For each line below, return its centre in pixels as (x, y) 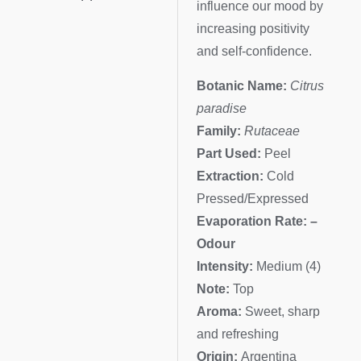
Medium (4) (289, 267)
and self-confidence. (255, 51)
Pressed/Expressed (253, 199)
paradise (222, 109)
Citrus (307, 86)
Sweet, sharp (281, 312)
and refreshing (238, 334)
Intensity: (227, 267)
